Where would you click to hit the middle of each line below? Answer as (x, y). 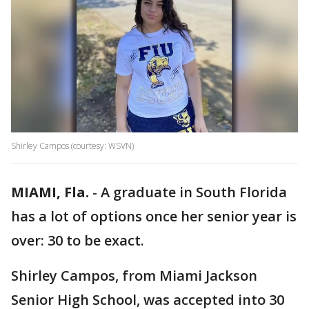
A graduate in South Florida (194, 192)
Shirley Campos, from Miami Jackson (134, 276)
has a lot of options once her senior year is (154, 217)
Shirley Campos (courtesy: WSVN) (72, 146)
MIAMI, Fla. (50, 192)
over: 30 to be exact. (78, 241)
